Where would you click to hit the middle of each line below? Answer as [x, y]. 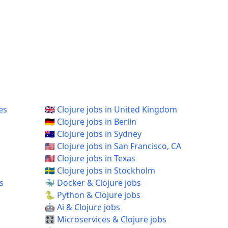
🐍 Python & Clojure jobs [93, 195]
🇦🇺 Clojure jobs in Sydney [93, 134]
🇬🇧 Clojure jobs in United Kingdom [111, 109]
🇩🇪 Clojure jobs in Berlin [91, 122]
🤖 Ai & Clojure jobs [82, 207]
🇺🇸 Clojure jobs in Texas [90, 158]
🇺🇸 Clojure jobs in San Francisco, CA [113, 146]
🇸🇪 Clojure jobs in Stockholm [100, 170]
